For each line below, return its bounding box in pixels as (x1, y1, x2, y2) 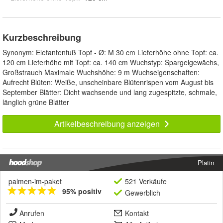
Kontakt (125, 208, 149, 218)
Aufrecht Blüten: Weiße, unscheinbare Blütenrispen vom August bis (2, 77, 214, 87)
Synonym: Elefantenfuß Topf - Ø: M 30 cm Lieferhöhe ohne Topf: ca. (2, 47, 219, 57)
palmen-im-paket (8, 176, 62, 186)
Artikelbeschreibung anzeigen (54, 117, 162, 129)
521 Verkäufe (125, 176, 167, 186)
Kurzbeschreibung (2, 30, 81, 44)
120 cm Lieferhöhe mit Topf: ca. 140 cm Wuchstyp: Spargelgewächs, (2, 57, 219, 67)
